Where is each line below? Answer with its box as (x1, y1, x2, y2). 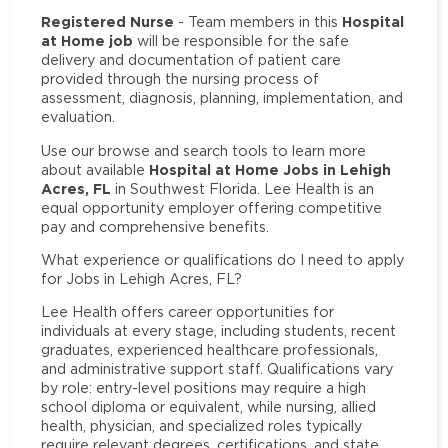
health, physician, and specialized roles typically (41, 418, 363, 434)
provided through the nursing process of (41, 71, 320, 87)
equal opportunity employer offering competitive (41, 199, 383, 215)
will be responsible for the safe (133, 33, 350, 49)
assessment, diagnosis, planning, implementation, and (41, 90, 404, 106)
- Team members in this (178, 14, 343, 30)
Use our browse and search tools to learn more (41, 142, 367, 158)
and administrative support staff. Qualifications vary (41, 361, 394, 377)
